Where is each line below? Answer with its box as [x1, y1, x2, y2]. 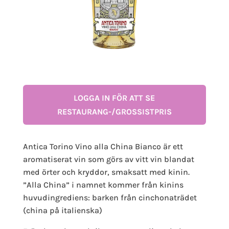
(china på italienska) [22, 205, 102, 215]
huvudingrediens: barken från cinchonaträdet [22, 192, 197, 202]
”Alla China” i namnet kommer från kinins [22, 179, 184, 190]
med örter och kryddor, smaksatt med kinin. [22, 167, 190, 177]
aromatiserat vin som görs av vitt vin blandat [22, 154, 194, 164]
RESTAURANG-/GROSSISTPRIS [57, 106, 172, 117]
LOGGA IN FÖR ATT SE [74, 93, 155, 103]
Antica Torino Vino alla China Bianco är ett [22, 141, 183, 151]
